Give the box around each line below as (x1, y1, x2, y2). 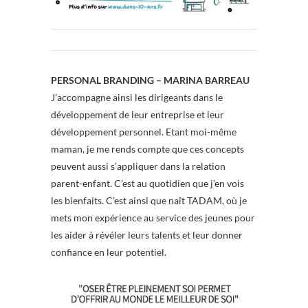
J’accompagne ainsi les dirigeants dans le (51, 91, 223, 104)
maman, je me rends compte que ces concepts (51, 143, 244, 155)
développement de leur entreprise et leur (51, 109, 224, 121)
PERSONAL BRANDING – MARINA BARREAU (51, 74, 250, 87)
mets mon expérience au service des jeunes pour (51, 212, 255, 224)
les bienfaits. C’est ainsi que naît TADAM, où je (51, 195, 247, 207)
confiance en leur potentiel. (51, 246, 166, 258)
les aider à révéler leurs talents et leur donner (51, 229, 243, 241)
